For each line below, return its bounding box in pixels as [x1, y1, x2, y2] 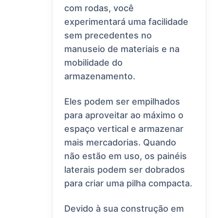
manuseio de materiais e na [64, 44, 180, 54]
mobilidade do [64, 57, 123, 68]
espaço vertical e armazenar [64, 124, 184, 134]
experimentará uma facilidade [64, 17, 189, 27]
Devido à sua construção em [64, 203, 184, 214]
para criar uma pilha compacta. [64, 178, 193, 189]
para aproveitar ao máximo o [64, 110, 184, 121]
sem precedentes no [64, 30, 152, 41]
